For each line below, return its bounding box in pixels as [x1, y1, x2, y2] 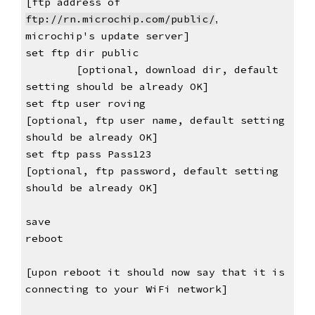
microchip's [25, 30, 101, 43]
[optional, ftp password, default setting [25, 165, 278, 178]
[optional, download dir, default [75, 63, 278, 77]
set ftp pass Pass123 [25, 148, 152, 161]
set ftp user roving [25, 97, 146, 110]
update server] [101, 30, 190, 43]
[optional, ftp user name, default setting [25, 114, 285, 127]
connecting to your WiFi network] [25, 283, 228, 296]
